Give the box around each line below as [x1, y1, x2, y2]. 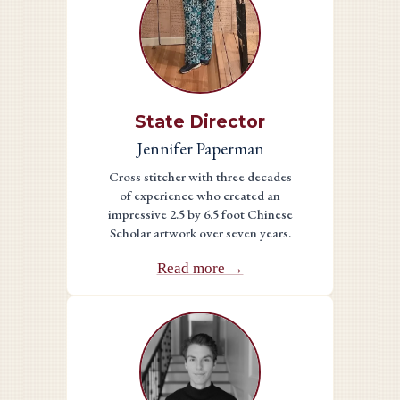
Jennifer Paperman [136, 137, 264, 161]
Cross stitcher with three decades [108, 167, 292, 185]
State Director [135, 111, 265, 133]
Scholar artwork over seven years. [109, 223, 291, 241]
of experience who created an [120, 186, 280, 204]
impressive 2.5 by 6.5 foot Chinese [107, 204, 293, 222]
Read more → [156, 259, 244, 277]
